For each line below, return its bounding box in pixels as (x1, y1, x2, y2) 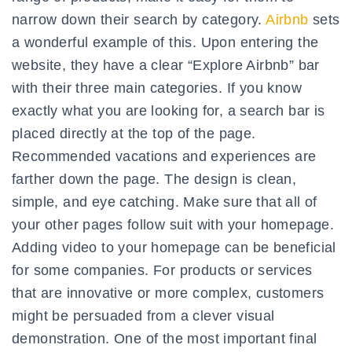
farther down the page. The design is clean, (12, 171, 297, 188)
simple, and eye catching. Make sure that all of (12, 194, 317, 211)
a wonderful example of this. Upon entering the (12, 35, 319, 51)
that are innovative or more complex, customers (12, 285, 324, 302)
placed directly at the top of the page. (12, 126, 256, 142)
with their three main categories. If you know (12, 80, 302, 97)
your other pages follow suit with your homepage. (12, 217, 335, 233)
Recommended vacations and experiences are (12, 148, 317, 165)
